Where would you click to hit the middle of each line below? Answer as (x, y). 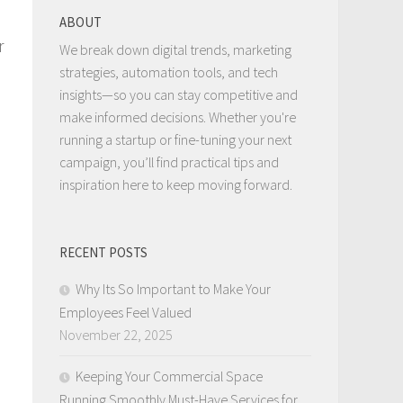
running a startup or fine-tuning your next (175, 139)
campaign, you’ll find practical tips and (169, 161)
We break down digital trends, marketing (175, 49)
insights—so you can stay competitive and (179, 94)
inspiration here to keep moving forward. (176, 184)
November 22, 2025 (116, 334)
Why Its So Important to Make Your (173, 288)
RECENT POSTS (103, 252)
